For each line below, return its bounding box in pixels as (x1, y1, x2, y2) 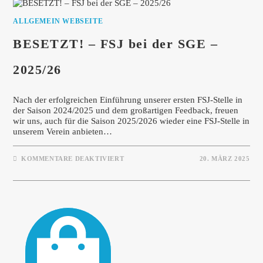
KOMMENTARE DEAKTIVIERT (21, 154, 124, 162)
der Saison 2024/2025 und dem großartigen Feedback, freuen (13, 105, 239, 115)
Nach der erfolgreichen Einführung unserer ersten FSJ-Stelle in (13, 95, 243, 104)
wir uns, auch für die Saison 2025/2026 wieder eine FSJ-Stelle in (13, 116, 250, 126)
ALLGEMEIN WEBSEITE (13, 16, 103, 25)
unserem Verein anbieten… (13, 126, 113, 136)
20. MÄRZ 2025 (199, 154, 250, 162)
